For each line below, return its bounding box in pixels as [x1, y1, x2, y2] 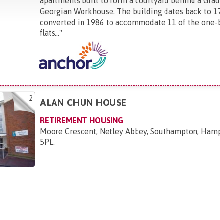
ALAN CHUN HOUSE [40, 96, 127, 108]
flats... [40, 28, 60, 37]
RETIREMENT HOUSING [40, 115, 124, 125]
